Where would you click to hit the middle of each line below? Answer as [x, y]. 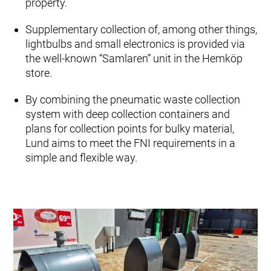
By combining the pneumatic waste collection [133, 100]
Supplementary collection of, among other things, [142, 30]
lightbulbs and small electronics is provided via [135, 44]
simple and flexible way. [82, 158]
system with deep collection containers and [128, 114]
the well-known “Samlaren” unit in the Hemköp [134, 59]
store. [39, 73]
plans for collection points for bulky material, [130, 129]
